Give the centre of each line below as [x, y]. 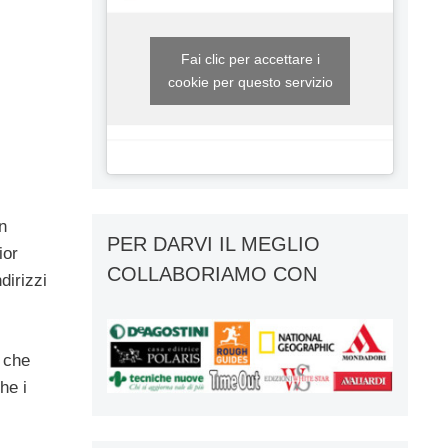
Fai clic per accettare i [250, 58]
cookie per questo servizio [250, 81]
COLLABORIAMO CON [212, 273]
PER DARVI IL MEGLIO [213, 243]
